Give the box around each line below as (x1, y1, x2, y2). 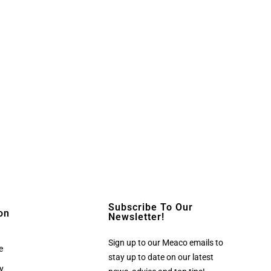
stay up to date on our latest (108, 252, 214, 262)
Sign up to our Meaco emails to (108, 237, 224, 247)
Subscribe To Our (108, 201, 194, 213)
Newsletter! (108, 211, 165, 223)
